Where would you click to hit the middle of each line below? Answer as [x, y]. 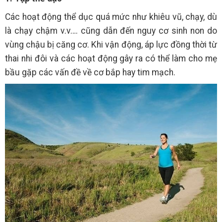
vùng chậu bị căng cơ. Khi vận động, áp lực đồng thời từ [111, 45]
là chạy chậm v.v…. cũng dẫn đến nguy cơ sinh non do [111, 31]
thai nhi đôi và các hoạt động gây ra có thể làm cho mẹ [111, 58]
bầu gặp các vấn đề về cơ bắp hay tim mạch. [90, 72]
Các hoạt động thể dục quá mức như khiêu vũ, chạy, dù [111, 17]
